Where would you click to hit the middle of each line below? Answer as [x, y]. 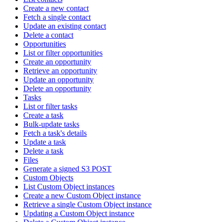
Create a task [43, 115]
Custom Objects [48, 178]
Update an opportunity [58, 80]
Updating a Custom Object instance [79, 214]
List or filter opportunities [63, 53]
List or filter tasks [50, 107]
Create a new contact [56, 8]
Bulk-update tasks [51, 124]
